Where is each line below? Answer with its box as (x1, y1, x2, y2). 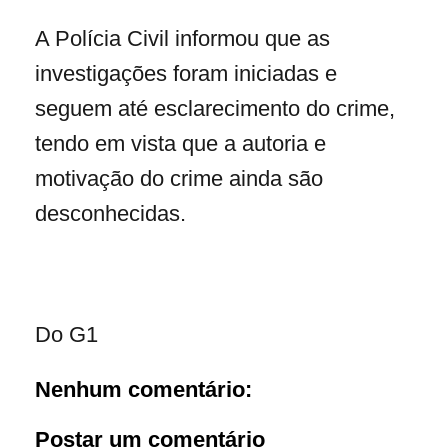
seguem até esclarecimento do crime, (35, 96, 395, 122)
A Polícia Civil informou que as (35, 26, 330, 52)
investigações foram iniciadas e (35, 61, 337, 87)
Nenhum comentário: (35, 377, 252, 403)
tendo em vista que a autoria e (35, 131, 326, 157)
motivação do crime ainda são (35, 166, 323, 192)
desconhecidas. (35, 201, 186, 227)
